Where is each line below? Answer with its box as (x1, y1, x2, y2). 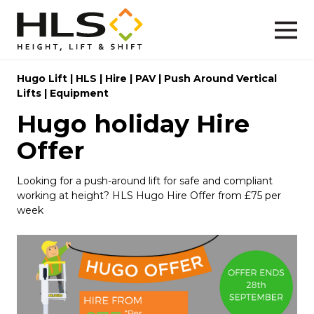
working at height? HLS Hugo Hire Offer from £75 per (17, 189, 281, 202)
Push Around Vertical (164, 71, 277, 85)
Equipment (50, 86, 109, 100)
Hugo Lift (17, 71, 67, 85)
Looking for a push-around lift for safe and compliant (17, 174, 273, 187)
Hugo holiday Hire (17, 108, 250, 139)
